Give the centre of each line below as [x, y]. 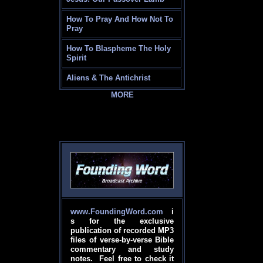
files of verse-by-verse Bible [122, 240]
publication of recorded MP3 [122, 231]
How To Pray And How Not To [120, 19]
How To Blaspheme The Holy [119, 49]
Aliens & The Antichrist [109, 78]
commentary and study [122, 249]
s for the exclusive [122, 221]
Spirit [77, 58]
